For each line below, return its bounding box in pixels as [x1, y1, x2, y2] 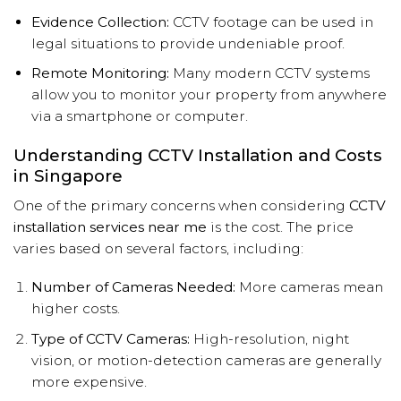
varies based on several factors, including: [13, 239, 303, 257]
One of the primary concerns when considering [13, 196, 349, 214]
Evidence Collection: [30, 13, 169, 31]
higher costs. [30, 300, 120, 318]
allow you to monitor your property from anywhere [30, 86, 387, 104]
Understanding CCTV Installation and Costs [13, 145, 382, 166]
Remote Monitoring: [30, 64, 169, 82]
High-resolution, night [189, 329, 349, 347]
